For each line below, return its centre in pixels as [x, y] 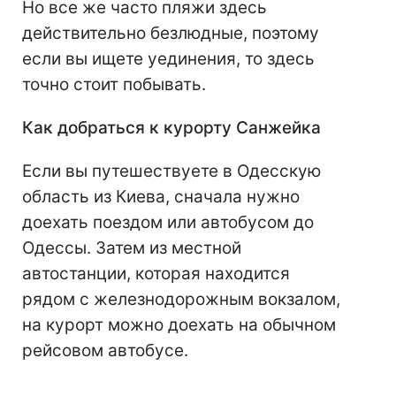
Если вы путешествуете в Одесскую [171, 171]
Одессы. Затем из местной [132, 247]
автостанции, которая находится [156, 273]
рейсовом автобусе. [105, 350]
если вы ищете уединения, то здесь [168, 58]
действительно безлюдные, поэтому [171, 33]
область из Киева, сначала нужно [161, 196]
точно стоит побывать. [114, 84]
